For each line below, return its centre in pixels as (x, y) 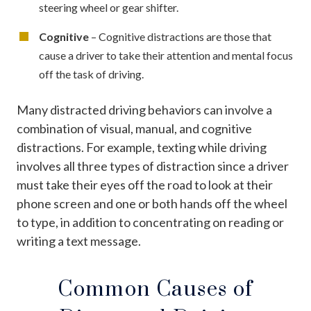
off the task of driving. (91, 74)
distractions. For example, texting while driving (142, 147)
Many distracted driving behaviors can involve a (144, 109)
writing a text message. (79, 241)
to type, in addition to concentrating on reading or (150, 222)
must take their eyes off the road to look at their (145, 184)
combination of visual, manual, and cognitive (134, 128)
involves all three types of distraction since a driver (153, 166)
